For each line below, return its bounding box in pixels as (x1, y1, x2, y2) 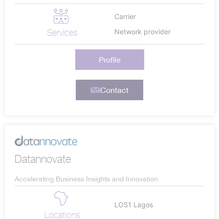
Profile (98, 55, 121, 64)
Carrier (114, 12, 136, 21)
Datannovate (15, 153, 71, 166)
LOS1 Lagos (114, 200, 153, 209)
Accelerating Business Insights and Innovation (15, 175, 158, 183)
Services (46, 27, 78, 38)
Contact (100, 86, 129, 94)
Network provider (114, 27, 171, 36)
